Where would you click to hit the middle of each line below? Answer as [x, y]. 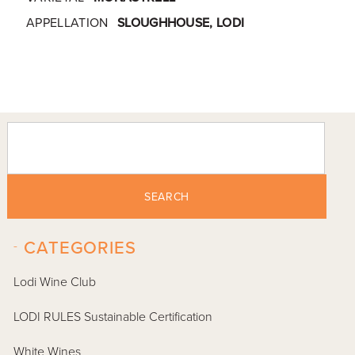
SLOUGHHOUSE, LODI [181, 23]
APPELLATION [67, 23]
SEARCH [167, 197]
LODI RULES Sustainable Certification [113, 317]
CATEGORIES [80, 248]
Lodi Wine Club [55, 282]
